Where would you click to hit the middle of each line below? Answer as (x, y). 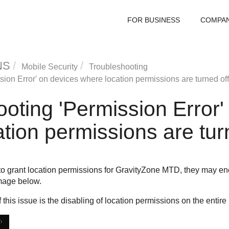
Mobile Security (49, 67)
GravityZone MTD (147, 170)
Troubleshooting (118, 67)
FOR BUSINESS (154, 20)
